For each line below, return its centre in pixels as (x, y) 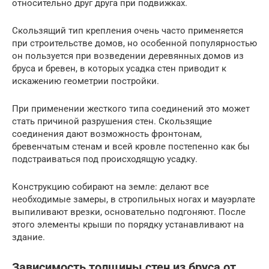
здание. (29, 237)
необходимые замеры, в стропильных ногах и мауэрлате (134, 199)
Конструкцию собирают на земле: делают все (110, 186)
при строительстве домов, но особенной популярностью (134, 43)
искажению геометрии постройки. (86, 81)
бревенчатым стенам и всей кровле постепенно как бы (131, 146)
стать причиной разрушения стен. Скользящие (112, 121)
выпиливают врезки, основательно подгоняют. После (129, 212)
